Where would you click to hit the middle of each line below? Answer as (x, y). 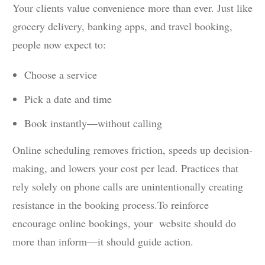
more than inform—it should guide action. (103, 242)
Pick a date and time (68, 99)
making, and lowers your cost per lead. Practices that (125, 168)
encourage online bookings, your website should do (124, 223)
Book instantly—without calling (93, 123)
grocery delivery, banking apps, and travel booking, (122, 26)
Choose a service (61, 75)
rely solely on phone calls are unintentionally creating (128, 187)
